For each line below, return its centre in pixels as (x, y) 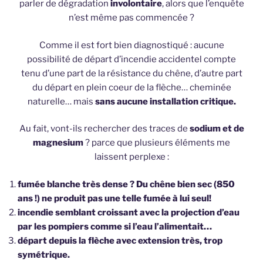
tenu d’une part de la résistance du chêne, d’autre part (131, 73)
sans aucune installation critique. (165, 101)
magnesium (58, 143)
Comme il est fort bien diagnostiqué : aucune (131, 45)
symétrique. (44, 254)
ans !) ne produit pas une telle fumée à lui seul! (114, 198)
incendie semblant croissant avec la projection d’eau (129, 212)
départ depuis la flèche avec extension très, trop (120, 240)
